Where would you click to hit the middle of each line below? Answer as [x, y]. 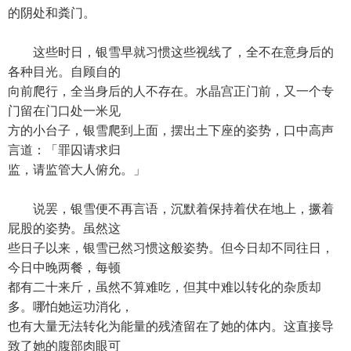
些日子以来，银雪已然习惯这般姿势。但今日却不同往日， [171, 248]
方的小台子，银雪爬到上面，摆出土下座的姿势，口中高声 [171, 130]
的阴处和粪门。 [52, 13]
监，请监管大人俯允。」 [77, 170]
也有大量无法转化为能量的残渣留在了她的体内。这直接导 [171, 326]
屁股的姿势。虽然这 [64, 228]
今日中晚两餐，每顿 [64, 268]
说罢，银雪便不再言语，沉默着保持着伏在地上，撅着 [171, 209]
